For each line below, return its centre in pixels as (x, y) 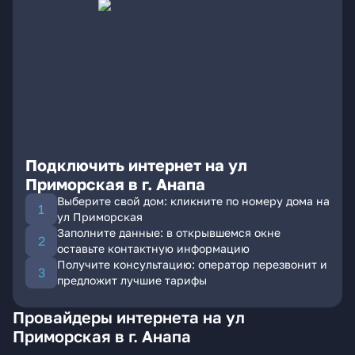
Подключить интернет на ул (136, 165)
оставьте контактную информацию (153, 248)
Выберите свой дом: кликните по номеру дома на (193, 201)
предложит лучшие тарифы (132, 280)
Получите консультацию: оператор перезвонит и (192, 264)
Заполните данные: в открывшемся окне (169, 233)
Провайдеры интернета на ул (129, 317)
